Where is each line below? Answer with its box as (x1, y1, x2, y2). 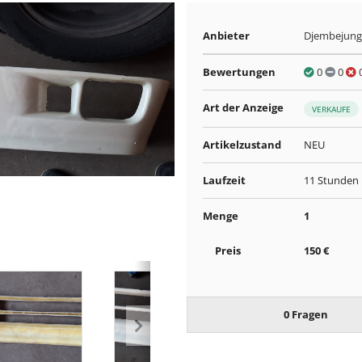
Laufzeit (203, 172, 246, 187)
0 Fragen (283, 306, 328, 322)
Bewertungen (203, 65, 276, 79)
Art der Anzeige (203, 100, 284, 115)
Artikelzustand (203, 137, 282, 152)
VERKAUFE (312, 103, 351, 115)
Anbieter (203, 28, 250, 43)
